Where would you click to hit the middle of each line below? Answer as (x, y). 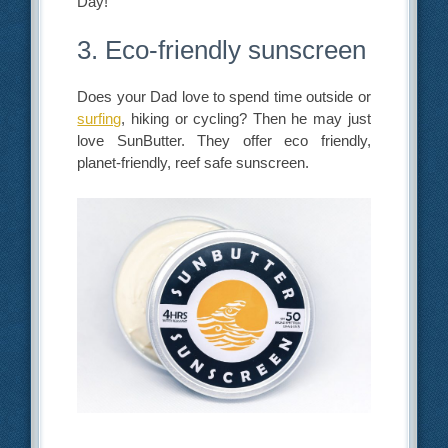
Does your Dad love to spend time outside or (224, 97)
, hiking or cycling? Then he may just (246, 119)
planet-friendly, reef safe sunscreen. (193, 163)
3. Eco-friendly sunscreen (222, 50)
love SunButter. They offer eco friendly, (224, 141)
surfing (99, 119)
